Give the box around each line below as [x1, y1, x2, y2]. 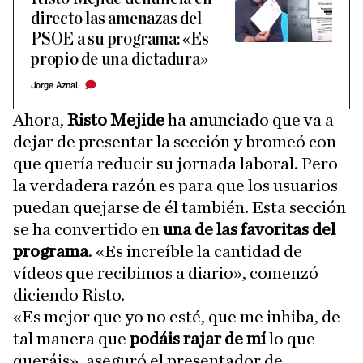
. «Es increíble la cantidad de [88, 242, 302, 260]
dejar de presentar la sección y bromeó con [13, 133, 336, 151]
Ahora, [13, 111, 67, 129]
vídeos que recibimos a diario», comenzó [13, 264, 318, 282]
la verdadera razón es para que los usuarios [13, 177, 338, 194]
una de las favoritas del [160, 220, 335, 238]
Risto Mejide [67, 111, 164, 129]
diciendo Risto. [13, 286, 125, 304]
